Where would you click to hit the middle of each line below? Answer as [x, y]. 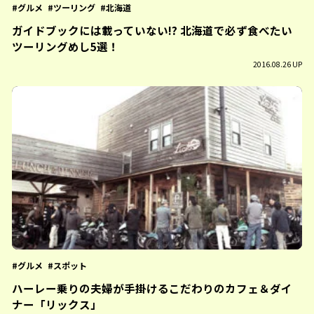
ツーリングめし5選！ [66, 47]
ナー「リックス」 [57, 305]
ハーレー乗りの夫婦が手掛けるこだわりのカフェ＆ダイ [152, 288]
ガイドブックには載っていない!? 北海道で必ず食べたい [152, 30]
